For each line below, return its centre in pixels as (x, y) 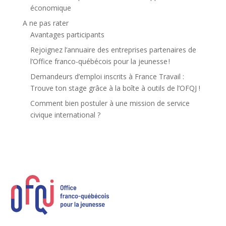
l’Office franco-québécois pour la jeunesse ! (100, 61)
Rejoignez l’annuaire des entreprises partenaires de (113, 49)
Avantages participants (67, 34)
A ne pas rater (45, 23)
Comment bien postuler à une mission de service (110, 103)
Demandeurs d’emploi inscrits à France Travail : (107, 76)
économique (50, 8)
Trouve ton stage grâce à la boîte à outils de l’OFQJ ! (115, 88)
